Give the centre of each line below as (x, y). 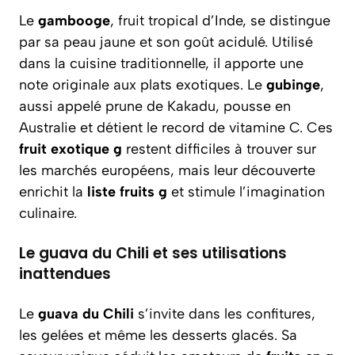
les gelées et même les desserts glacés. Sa (158, 335)
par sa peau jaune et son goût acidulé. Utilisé (166, 42)
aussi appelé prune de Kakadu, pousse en (155, 106)
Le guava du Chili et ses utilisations (153, 253)
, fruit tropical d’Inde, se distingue (220, 21)
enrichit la (53, 192)
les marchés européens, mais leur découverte (167, 170)
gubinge (293, 85)
